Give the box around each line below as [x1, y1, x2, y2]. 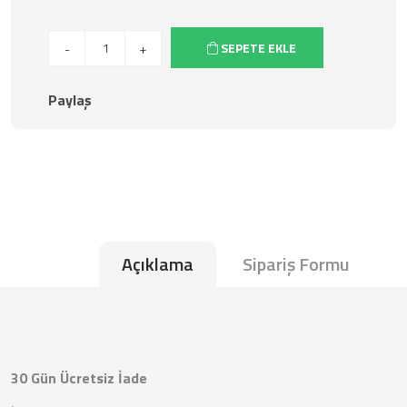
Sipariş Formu [242, 250, 350, 278]
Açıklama [121, 250, 194, 278]
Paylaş [48, 89, 92, 111]
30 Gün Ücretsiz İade [11, 367, 147, 389]
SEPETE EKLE [218, 38, 296, 57]
